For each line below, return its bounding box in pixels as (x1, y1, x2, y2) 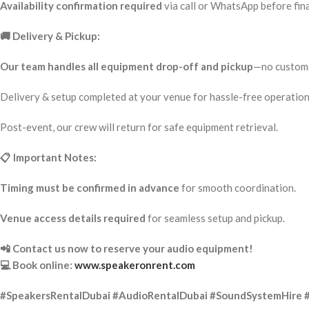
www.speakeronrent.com (74, 259, 195, 271)
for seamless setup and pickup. (146, 212, 285, 224)
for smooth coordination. (179, 181, 296, 194)
